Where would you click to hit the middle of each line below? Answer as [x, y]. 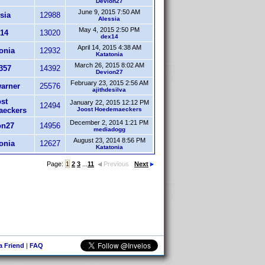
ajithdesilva [109, 90]
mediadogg [109, 129]
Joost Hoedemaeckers [109, 109]
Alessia [109, 19]
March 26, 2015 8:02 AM [109, 65]
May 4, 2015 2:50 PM [109, 30]
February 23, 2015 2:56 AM [109, 83]
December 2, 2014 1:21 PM [109, 122]
